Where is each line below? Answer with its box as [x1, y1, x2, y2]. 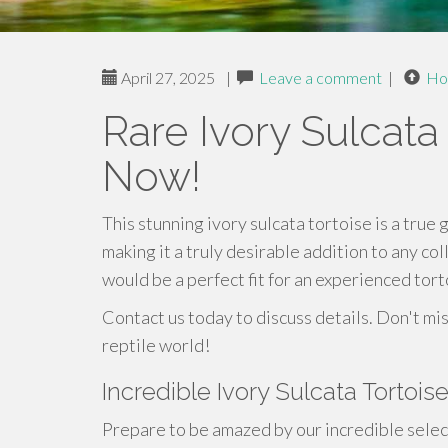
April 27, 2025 [118, 68, 215, 87]
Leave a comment [259, 68, 382, 87]
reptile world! [102, 334, 210, 356]
